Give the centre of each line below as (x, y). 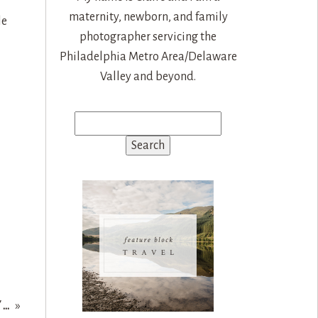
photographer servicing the (148, 37)
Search (91, 120)
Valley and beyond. (148, 76)
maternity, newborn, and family (148, 17)
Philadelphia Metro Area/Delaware (148, 56)
